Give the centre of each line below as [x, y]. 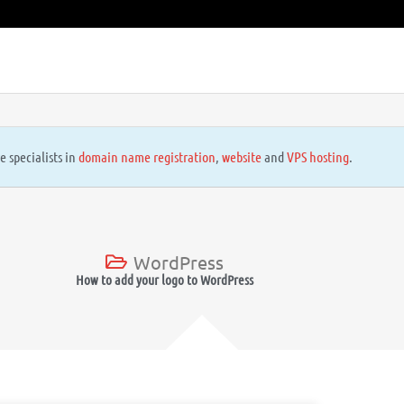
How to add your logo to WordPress [164, 279]
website [241, 156]
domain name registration [147, 156]
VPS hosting [317, 156]
